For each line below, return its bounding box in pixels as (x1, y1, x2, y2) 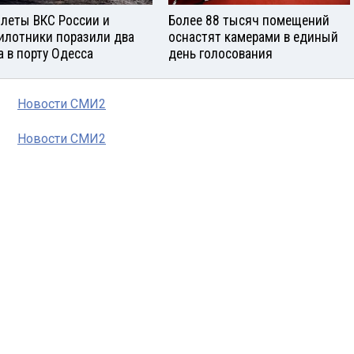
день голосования (168, 45, 273, 62)
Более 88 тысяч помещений (168, 12, 330, 28)
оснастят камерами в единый (168, 28, 338, 45)
